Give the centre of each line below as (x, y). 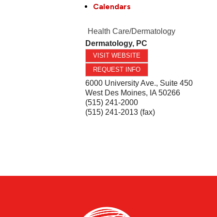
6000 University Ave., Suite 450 (139, 83)
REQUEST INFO (117, 69)
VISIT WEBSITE (117, 55)
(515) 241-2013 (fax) (120, 112)
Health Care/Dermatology (132, 31)
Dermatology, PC (116, 43)
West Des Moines (116, 93)
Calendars (112, 6)
